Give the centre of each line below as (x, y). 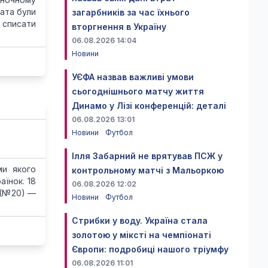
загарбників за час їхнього (131, 12)
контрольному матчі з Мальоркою (148, 170)
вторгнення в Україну (119, 27)
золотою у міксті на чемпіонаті (141, 235)
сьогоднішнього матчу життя (138, 91)
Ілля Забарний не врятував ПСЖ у (147, 156)
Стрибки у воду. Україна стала (140, 220)
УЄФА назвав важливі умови (133, 77)
